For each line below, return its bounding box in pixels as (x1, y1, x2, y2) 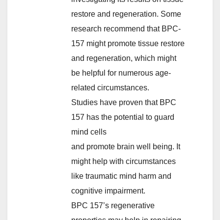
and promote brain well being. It (71, 142, 180, 151)
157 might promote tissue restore (71, 39, 185, 48)
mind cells (71, 127, 107, 136)
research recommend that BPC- (71, 24, 181, 33)
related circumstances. (71, 83, 149, 92)
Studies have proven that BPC (71, 98, 176, 107)
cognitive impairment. (71, 186, 145, 195)
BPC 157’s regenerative (71, 201, 155, 210)
